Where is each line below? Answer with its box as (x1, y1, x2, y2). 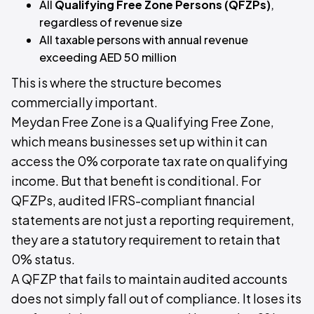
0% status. (11, 251, 75, 267)
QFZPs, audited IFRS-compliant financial (11, 192, 255, 208)
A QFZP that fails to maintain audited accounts (11, 271, 287, 287)
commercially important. (11, 94, 158, 110)
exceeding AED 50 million (39, 50, 177, 64)
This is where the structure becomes (11, 74, 221, 90)
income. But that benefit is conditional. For (11, 172, 261, 189)
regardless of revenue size (39, 15, 182, 29)
